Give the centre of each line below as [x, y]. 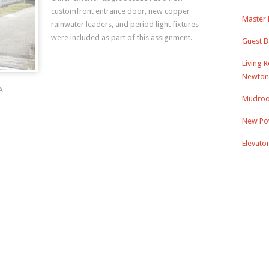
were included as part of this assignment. [122, 38]
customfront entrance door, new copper [120, 11]
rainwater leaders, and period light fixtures [125, 24]
